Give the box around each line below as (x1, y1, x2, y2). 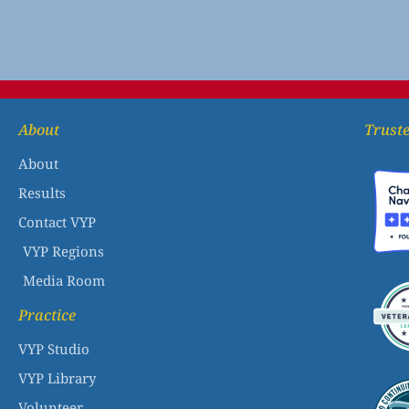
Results (18, 184, 66, 203)
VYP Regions (23, 242, 104, 261)
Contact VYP (18, 213, 96, 232)
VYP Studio (18, 340, 89, 359)
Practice (18, 305, 76, 326)
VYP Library (18, 369, 96, 388)
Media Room (23, 271, 105, 290)
